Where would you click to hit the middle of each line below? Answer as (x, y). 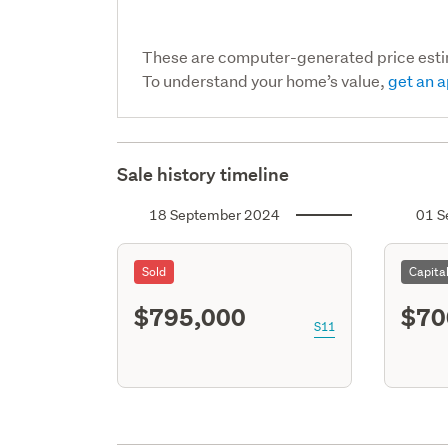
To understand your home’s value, (265, 80)
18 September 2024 (215, 214)
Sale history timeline (203, 174)
